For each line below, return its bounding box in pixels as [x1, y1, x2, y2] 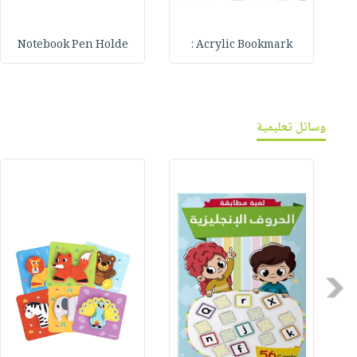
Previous [292, 277, 347, 299]
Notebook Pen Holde [17, 36, 128, 56]
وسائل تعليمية [257, 117, 327, 139]
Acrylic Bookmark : [195, 36, 292, 56]
